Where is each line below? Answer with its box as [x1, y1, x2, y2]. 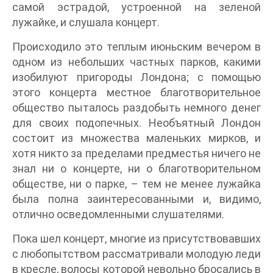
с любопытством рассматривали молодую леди [12, 247, 261, 260]
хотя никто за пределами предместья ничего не [12, 146, 261, 160]
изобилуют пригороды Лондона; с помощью [12, 70, 261, 83]
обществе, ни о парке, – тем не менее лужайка [12, 177, 261, 190]
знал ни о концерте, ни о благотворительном [12, 161, 261, 175]
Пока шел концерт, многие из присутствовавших [12, 232, 261, 245]
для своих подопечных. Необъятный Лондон [12, 116, 261, 129]
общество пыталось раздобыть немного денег [12, 101, 261, 114]
